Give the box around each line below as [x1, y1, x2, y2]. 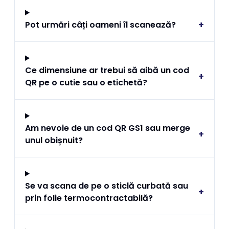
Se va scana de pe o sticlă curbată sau [25, 180, 188, 192]
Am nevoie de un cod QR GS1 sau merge [25, 122, 190, 134]
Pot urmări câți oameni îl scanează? [25, 19, 176, 31]
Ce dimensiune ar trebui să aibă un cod [25, 64, 189, 76]
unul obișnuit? [25, 134, 83, 146]
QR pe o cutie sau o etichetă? [25, 77, 147, 88]
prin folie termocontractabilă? [25, 192, 153, 204]
